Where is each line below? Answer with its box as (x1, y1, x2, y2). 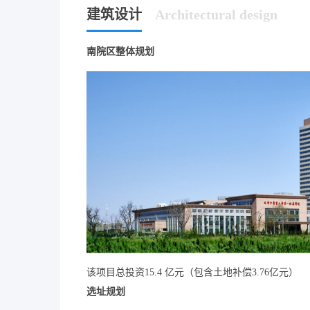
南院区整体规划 (86, 46, 154, 57)
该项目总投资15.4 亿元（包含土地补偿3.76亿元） (86, 267, 298, 278)
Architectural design (155, 6, 277, 22)
